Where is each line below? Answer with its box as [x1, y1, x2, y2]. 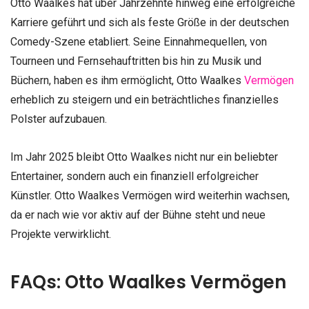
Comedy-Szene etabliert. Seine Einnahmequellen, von [10, 35, 267, 49]
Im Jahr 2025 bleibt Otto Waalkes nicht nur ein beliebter [10, 150, 278, 164]
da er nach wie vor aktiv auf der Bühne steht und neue [10, 208, 266, 222]
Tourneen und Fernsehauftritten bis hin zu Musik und [10, 54, 261, 68]
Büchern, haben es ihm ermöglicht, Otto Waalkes [10, 74, 244, 88]
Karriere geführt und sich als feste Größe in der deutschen [10, 16, 289, 30]
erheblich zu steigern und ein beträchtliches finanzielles [10, 93, 279, 107]
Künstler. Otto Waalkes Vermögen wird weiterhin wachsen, [10, 189, 290, 203]
